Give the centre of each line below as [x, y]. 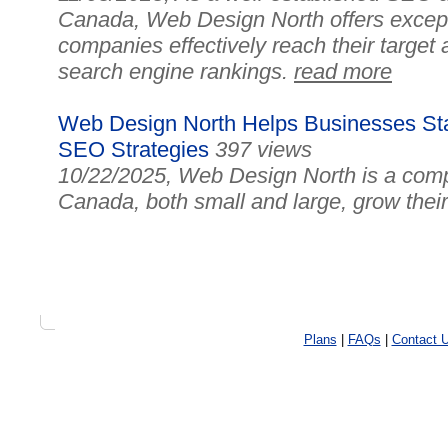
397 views [263, 149]
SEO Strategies [133, 149]
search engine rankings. [176, 71]
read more [343, 71]
